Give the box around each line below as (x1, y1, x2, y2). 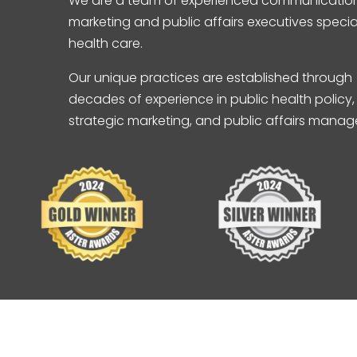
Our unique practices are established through (69, 68, 353, 87)
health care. (69, 33, 143, 53)
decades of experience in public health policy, (69, 89, 355, 108)
